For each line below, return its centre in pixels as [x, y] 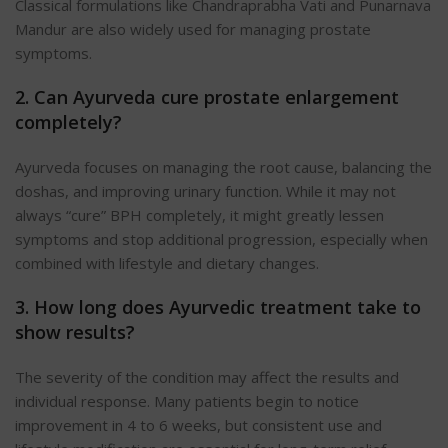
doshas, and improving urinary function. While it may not [205, 191]
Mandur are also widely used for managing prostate [193, 29]
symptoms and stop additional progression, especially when [221, 239]
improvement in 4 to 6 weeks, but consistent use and [198, 425]
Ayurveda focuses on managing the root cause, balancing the [223, 167]
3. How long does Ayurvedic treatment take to [218, 307]
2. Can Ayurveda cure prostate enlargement [207, 97]
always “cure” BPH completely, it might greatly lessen [199, 215]
